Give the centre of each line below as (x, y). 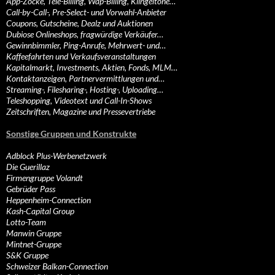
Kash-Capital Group (40, 211)
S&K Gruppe (27, 255)
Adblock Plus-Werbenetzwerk (56, 156)
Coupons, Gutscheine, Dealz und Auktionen (79, 23)
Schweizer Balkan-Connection (57, 266)
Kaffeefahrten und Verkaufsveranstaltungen (81, 56)
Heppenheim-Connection (48, 200)
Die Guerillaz (28, 167)
